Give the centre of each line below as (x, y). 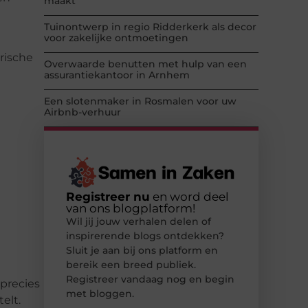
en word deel (189, 197)
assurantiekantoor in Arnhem (117, 75)
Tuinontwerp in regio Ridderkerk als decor (150, 27)
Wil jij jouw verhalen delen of (139, 222)
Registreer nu (108, 197)
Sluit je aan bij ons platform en (142, 251)
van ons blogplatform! (131, 209)
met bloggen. (100, 294)
